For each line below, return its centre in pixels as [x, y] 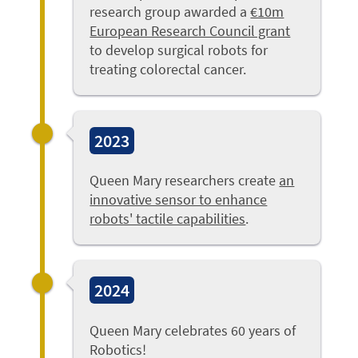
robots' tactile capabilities [168, 219]
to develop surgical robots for [179, 50]
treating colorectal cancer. [168, 69]
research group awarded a [170, 11]
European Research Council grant [190, 30]
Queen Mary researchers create [185, 181]
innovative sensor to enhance [179, 200]
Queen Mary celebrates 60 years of [193, 331]
